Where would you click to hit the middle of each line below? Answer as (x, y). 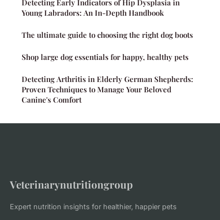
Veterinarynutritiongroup (71, 184)
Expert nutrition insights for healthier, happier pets (93, 206)
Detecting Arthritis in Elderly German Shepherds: (107, 79)
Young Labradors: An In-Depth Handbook (93, 13)
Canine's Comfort (52, 99)
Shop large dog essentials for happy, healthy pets (105, 57)
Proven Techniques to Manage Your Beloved (96, 89)
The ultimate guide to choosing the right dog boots (107, 35)
